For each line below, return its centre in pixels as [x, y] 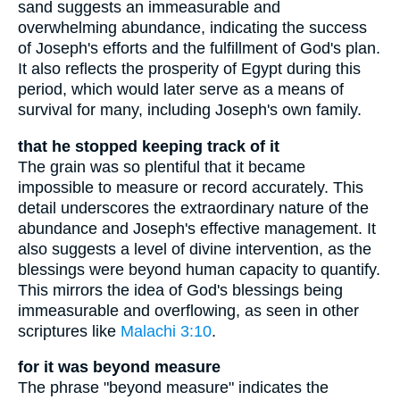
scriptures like [69, 331]
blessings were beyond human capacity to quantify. [199, 269]
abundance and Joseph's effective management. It [197, 228]
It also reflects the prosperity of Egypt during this [189, 68]
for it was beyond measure [119, 367]
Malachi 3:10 [166, 331]
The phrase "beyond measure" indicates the [173, 388]
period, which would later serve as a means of [181, 89]
